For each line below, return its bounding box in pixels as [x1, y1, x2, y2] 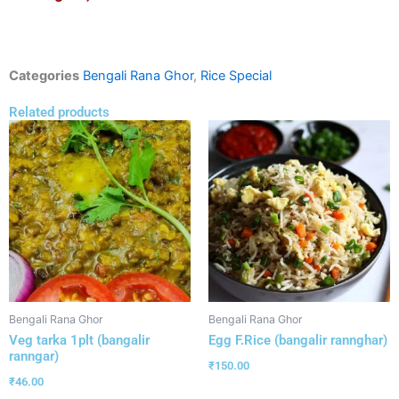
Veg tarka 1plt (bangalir [9, 331, 150, 348]
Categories [9, 67, 79, 84]
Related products [9, 103, 110, 120]
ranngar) [9, 347, 59, 364]
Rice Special [200, 67, 272, 84]
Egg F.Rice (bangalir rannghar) [208, 331, 387, 348]
